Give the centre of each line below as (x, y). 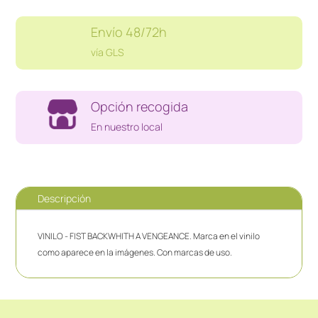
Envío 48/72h (129, 32)
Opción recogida (139, 107)
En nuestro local (127, 127)
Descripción (65, 199)
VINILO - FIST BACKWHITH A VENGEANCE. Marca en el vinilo (149, 236)
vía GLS (107, 52)
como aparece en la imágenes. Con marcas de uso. (135, 253)
